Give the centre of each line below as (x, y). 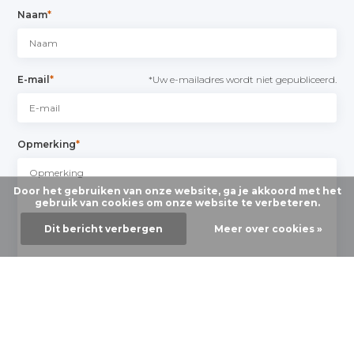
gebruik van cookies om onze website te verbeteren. (177, 203)
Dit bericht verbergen (103, 229)
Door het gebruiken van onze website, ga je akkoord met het (177, 191)
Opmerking (47, 144)
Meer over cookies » (268, 229)
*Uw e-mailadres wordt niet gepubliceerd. (242, 79)
